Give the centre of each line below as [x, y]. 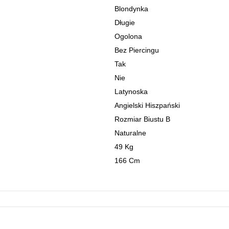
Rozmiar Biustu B [142, 119]
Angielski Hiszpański [147, 105]
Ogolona [128, 36]
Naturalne [130, 133]
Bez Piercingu [137, 50]
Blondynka [131, 9]
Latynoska [131, 91]
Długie [125, 22]
